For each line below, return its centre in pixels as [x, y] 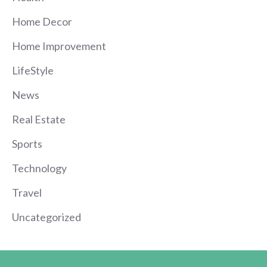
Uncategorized [46, 217]
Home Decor [42, 22]
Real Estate [39, 119]
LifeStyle [33, 71]
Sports [27, 144]
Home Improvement [59, 46]
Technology [39, 168]
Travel [27, 193]
